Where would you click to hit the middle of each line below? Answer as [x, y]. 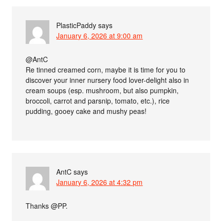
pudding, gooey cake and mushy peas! [86, 111]
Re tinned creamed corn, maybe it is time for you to [106, 69]
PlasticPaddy [76, 25]
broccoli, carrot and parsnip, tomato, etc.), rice [98, 100]
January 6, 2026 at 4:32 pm [100, 182]
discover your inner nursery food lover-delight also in [108, 80]
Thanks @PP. [47, 205]
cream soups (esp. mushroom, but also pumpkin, [102, 90]
